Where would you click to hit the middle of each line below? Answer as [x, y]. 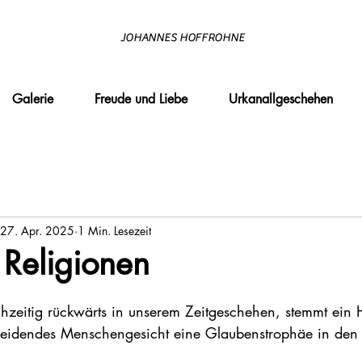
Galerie [33, 99]
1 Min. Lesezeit [114, 230]
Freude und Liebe [141, 99]
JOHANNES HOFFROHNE [182, 38]
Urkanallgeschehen [281, 99]
